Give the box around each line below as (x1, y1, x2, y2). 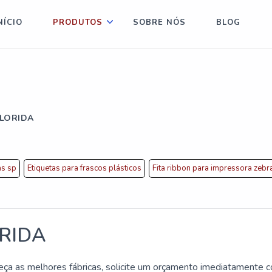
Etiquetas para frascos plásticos (27, 162, 142, 174)
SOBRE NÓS (133, 17, 186, 28)
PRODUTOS (53, 17, 103, 28)
